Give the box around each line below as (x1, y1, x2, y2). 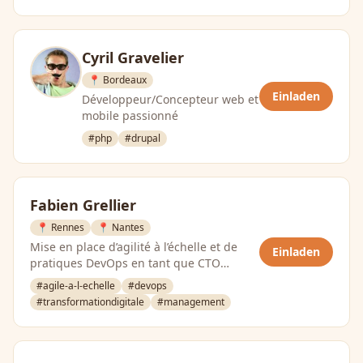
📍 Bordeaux (88, 73, 147, 87)
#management (157, 295, 224, 309)
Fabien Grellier (30, 195, 136, 215)
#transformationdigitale (36, 295, 144, 309)
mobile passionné (82, 108, 178, 123)
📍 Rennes (36, 220, 84, 234)
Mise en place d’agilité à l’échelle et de (30, 239, 237, 254)
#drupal (125, 131, 160, 145)
